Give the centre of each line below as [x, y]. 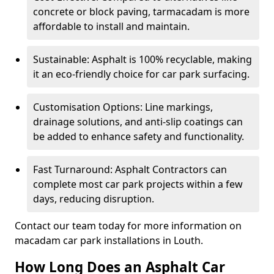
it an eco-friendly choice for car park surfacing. [141, 74]
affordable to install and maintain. [111, 26]
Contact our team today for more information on [128, 226]
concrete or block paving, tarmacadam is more [141, 12]
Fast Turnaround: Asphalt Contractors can [130, 169]
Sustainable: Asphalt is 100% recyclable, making [143, 59]
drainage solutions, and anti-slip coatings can [138, 122]
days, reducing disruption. [94, 199]
